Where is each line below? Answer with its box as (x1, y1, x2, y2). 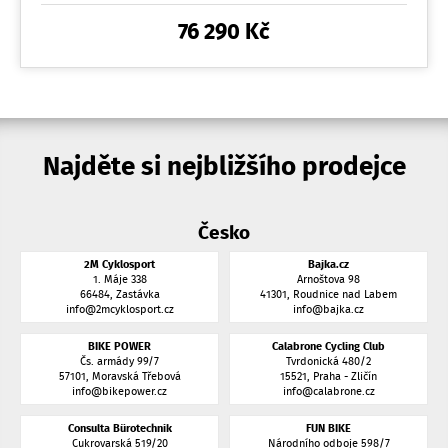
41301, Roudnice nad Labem (260, 287, 397, 303)
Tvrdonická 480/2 (286, 354, 371, 370)
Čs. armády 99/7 (80, 354, 159, 370)
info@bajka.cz (293, 302, 364, 318)
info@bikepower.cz (72, 384, 167, 400)
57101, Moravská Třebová (58, 369, 181, 385)
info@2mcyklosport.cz (65, 302, 174, 318)
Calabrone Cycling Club (272, 339, 385, 355)
